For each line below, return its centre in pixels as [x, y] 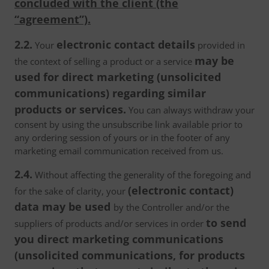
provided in [220, 45]
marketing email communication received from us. [119, 151]
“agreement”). [53, 19]
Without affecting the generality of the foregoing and [142, 175]
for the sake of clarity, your [71, 191]
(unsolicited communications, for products [130, 255]
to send [226, 223]
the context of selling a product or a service [104, 61]
